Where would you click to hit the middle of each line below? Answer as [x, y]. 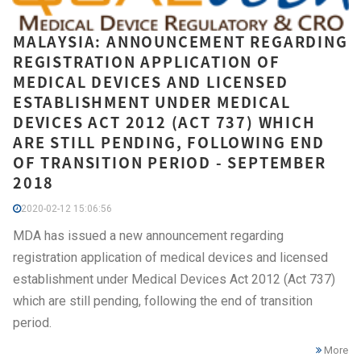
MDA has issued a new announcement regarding [148, 235]
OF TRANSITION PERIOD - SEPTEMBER [170, 162]
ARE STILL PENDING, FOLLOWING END [169, 142]
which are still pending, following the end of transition [163, 301]
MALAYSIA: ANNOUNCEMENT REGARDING [180, 41]
